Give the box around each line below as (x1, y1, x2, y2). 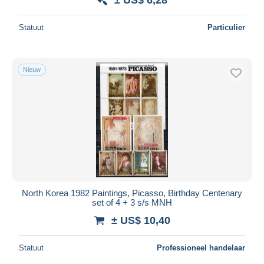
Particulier (207, 22, 245, 32)
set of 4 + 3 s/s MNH (92, 197, 172, 207)
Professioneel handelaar (157, 243, 245, 252)
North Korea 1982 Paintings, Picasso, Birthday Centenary (22, 187, 242, 198)
